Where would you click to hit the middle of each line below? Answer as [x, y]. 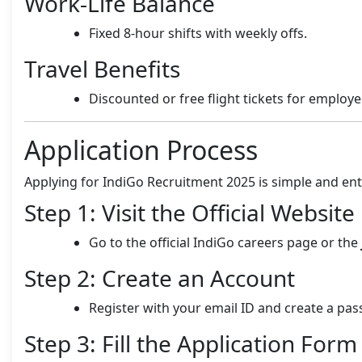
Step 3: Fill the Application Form [191, 343]
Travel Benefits [102, 68]
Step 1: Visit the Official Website [189, 212]
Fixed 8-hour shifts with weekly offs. [198, 33]
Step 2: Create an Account [160, 278]
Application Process [141, 149]
